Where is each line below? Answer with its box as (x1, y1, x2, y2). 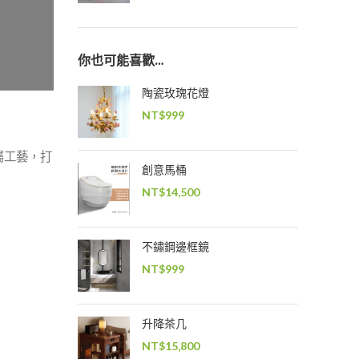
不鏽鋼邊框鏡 (141, 239, 209, 255)
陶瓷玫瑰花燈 (141, 85, 209, 101)
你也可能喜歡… (77, 51, 163, 70)
